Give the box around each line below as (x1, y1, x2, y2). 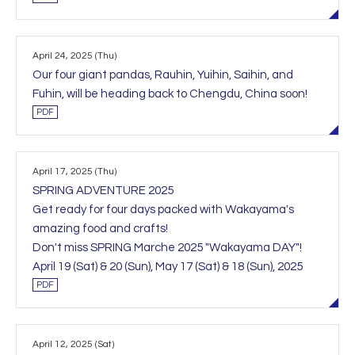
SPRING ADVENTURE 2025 (32, 185, 174, 197)
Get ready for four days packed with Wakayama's (32, 204, 294, 216)
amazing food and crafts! (32, 223, 168, 235)
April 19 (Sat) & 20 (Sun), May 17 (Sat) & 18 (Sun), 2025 (32, 261, 303, 273)
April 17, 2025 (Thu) (32, 166, 116, 177)
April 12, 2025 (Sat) (32, 339, 114, 349)
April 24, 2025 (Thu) (32, 51, 116, 61)
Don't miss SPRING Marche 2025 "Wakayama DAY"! (32, 242, 302, 254)
